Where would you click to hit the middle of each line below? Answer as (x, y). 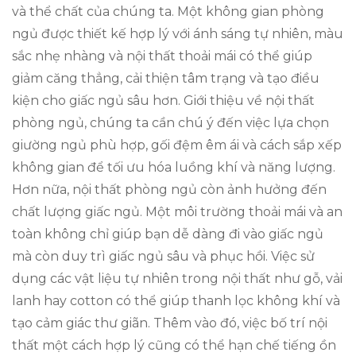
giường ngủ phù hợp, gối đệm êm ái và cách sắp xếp (177, 145)
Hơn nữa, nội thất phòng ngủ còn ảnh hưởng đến (169, 189)
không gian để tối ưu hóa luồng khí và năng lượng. (174, 167)
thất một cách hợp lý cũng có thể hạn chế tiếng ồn (174, 345)
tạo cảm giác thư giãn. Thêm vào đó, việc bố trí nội (170, 323)
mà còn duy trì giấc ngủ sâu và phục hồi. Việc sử (163, 256)
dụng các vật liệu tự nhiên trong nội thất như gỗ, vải (177, 278)
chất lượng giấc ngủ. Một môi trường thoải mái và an (177, 211)
